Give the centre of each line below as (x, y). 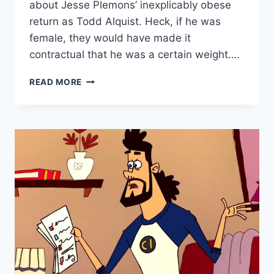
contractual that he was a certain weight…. (135, 55)
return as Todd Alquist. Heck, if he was (125, 22)
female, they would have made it (110, 38)
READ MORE (56, 82)
